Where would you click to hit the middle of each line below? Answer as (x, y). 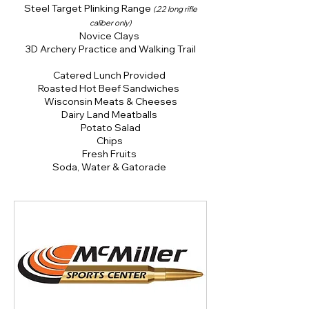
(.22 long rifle (175, 9)
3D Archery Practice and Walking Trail (110, 49)
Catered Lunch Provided (110, 76)
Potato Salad (110, 128)
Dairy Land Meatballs (110, 115)
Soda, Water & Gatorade (110, 167)
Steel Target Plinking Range (88, 9)
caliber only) (110, 23)
